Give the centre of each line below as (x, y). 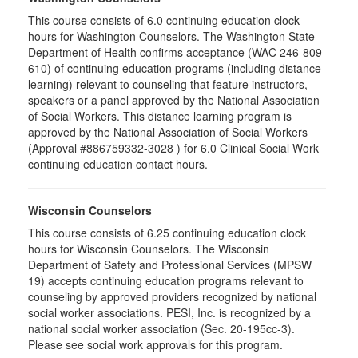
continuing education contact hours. (118, 164)
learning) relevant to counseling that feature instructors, (168, 84)
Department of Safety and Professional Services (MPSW (170, 265)
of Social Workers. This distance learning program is (160, 116)
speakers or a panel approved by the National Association (174, 100)
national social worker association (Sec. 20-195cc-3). (161, 328)
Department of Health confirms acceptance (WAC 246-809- (177, 52)
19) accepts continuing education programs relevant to (166, 280)
